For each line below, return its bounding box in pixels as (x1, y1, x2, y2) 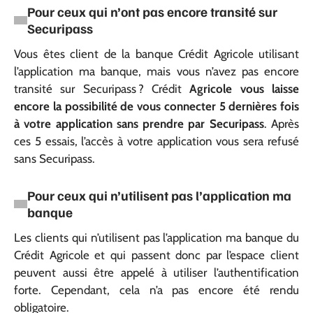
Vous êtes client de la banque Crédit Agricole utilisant (14, 47, 299, 61)
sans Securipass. (14, 152, 95, 166)
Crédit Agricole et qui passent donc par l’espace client (14, 248, 299, 262)
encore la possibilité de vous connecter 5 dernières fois (14, 99, 299, 113)
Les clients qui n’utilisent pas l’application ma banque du (14, 231, 299, 245)
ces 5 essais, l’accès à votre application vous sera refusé (14, 134, 299, 148)
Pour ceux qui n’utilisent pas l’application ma (27, 187, 291, 203)
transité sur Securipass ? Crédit (14, 82, 190, 96)
